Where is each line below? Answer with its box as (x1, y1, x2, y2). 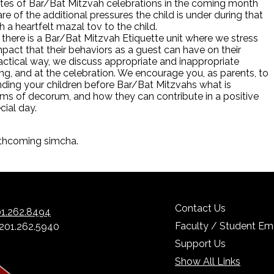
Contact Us (175, 202, 226, 215)
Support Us (175, 238, 226, 250)
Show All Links (175, 256, 240, 268)
